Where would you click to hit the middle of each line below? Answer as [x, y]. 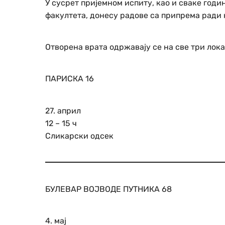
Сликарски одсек [79, 136]
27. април [63, 110]
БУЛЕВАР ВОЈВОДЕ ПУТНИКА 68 [108, 189]
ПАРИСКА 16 [70, 79]
